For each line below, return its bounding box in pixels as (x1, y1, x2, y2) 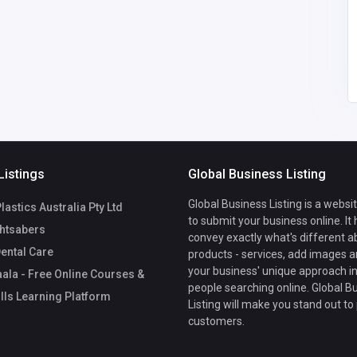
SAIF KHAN (226, 8, 280, 21)
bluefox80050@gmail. (108, 23, 210, 36)
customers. (188, 315, 245, 328)
